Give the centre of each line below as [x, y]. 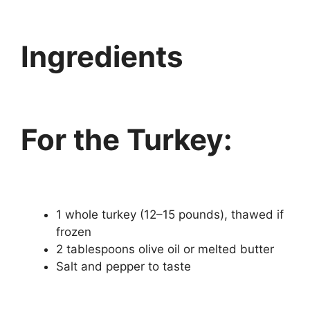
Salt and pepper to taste [124, 266]
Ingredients [102, 56]
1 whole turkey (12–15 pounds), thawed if [170, 214]
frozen [74, 231]
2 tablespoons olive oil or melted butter [165, 249]
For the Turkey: [127, 139]
